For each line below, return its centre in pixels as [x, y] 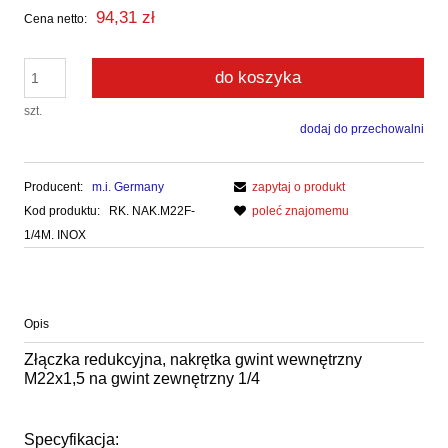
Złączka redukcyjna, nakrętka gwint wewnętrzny [193, 360]
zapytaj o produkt [298, 186]
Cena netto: [55, 18]
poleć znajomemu [300, 210]
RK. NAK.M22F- [152, 210]
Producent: [55, 186]
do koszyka [258, 77]
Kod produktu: [62, 210]
